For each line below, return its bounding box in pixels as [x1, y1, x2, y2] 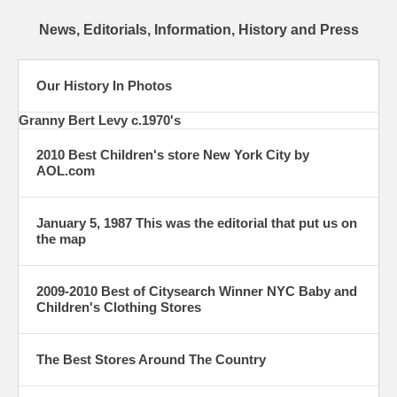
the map [36, 231, 86, 247]
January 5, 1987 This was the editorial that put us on [36, 215, 357, 231]
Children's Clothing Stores [36, 300, 201, 315]
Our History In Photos [36, 78, 172, 94]
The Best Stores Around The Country [36, 352, 266, 368]
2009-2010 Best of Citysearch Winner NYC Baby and [36, 284, 357, 300]
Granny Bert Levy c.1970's [19, 113, 181, 128]
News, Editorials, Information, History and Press [38, 22, 359, 38]
